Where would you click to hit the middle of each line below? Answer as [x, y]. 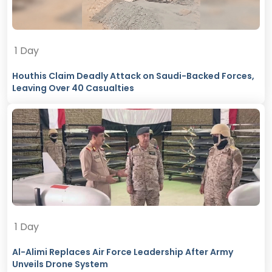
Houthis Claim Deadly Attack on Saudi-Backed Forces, [133, 76]
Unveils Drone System [60, 264]
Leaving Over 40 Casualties [73, 88]
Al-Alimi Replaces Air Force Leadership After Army [123, 252]
